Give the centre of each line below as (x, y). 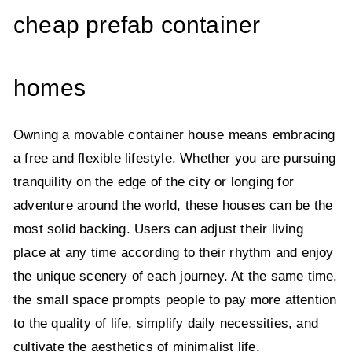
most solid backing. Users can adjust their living (158, 229)
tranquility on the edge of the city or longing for (154, 182)
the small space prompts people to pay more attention (175, 300)
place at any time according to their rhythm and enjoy (174, 253)
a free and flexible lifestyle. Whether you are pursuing (175, 159)
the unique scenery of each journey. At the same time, (176, 277)
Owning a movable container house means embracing (174, 135)
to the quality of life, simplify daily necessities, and (166, 324)
